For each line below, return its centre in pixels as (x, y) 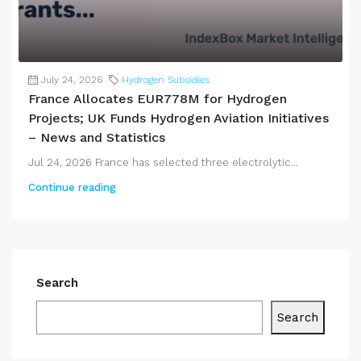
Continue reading (72, 188)
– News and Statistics (97, 138)
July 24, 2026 (72, 80)
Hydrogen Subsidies (166, 80)
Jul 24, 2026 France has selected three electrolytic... (163, 163)
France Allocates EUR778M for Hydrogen (158, 99)
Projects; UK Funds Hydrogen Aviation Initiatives (178, 118)
